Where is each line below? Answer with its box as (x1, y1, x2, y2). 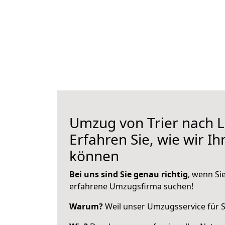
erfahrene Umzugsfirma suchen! (69, 181, 193, 192)
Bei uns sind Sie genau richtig (69, 169, 188, 180)
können (69, 146, 119, 165)
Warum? (69, 201, 103, 212)
